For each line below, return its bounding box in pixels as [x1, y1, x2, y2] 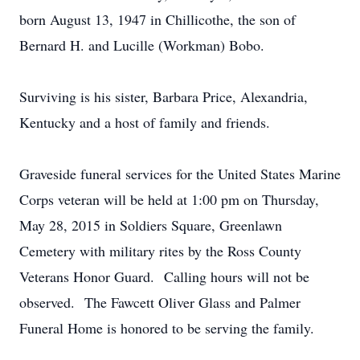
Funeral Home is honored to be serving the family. [19, 318, 314, 337]
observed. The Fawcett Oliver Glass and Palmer [19, 292, 301, 312]
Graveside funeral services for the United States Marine [19, 164, 341, 183]
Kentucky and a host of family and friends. [19, 112, 270, 132]
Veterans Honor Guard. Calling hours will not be [19, 267, 309, 286]
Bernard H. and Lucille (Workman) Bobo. [19, 35, 264, 55]
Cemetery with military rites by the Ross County [19, 241, 301, 260]
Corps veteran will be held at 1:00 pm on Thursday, [19, 190, 319, 209]
